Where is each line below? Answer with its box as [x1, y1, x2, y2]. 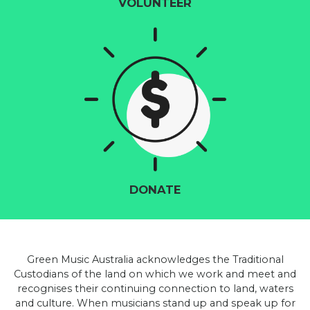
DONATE [129, 183, 181, 197]
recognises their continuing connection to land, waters [17, 282, 293, 295]
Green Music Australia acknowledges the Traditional [26, 253, 284, 266]
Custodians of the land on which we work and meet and [14, 268, 296, 281]
